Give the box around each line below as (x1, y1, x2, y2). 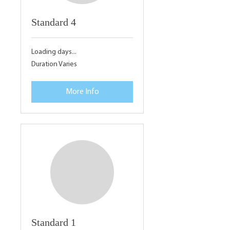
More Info (65, 87, 99, 96)
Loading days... (31, 48, 76, 56)
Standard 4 (31, 16, 76, 28)
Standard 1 (31, 216, 76, 228)
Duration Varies (31, 60, 77, 68)
